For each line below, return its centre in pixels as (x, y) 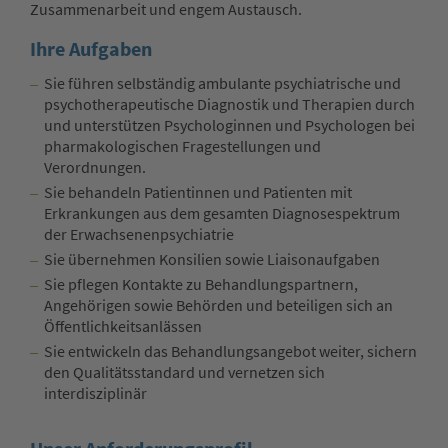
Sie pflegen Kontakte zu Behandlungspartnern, (201, 285)
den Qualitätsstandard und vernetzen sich (184, 373)
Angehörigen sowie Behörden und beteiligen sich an (218, 306)
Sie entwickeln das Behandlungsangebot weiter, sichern (230, 352)
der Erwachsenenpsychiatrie (139, 235)
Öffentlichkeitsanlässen (123, 327)
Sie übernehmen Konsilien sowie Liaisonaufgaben (212, 260)
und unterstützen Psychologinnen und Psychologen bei (229, 126)
